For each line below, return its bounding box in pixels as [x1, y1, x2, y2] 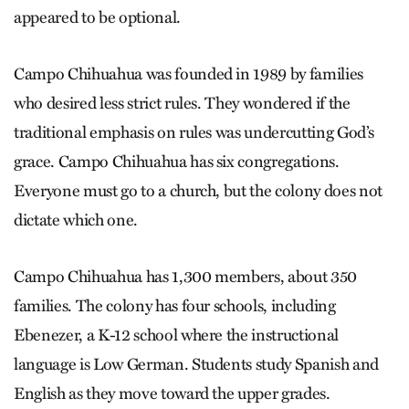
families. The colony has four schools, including [14, 295, 336, 316]
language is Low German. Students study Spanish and [14, 353, 380, 374]
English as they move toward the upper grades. [14, 383, 330, 404]
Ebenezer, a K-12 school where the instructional [14, 324, 340, 345]
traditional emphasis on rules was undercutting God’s [14, 121, 374, 142]
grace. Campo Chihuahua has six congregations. [14, 151, 340, 172]
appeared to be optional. [14, 6, 181, 27]
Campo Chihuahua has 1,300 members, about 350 [14, 266, 358, 287]
